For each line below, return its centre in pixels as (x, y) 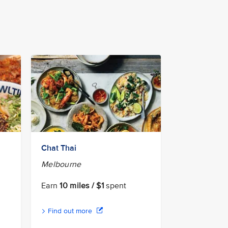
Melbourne (61, 165)
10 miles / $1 (82, 186)
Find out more (70, 211)
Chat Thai (59, 148)
